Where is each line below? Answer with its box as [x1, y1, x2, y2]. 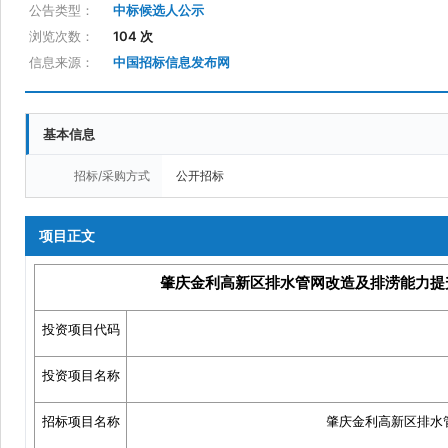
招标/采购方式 [74, 168, 150, 183]
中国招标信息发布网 [113, 54, 230, 70]
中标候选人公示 [113, 2, 204, 18]
